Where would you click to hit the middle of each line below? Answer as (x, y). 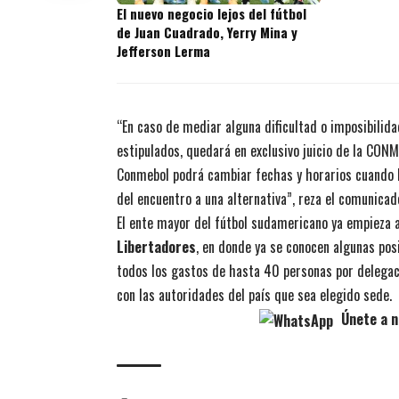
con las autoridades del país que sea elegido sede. (254, 295)
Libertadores (156, 247)
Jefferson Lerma (163, 51)
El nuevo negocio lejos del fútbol (212, 14)
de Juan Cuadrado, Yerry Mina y (207, 33)
